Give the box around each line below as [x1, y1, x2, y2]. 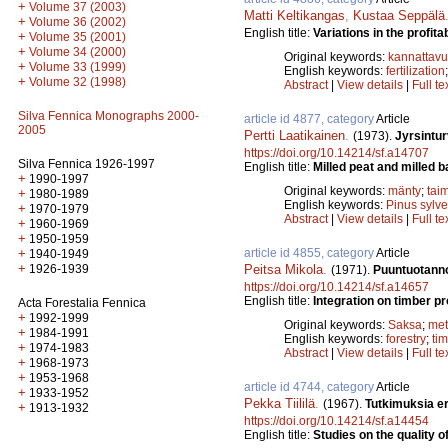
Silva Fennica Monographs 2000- [18, 109, 199, 123]
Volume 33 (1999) [29, 60, 126, 74]
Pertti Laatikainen [244, 127, 345, 143]
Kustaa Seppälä [353, 7, 445, 23]
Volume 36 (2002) [29, 15, 126, 29]
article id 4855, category [244, 245, 376, 260]
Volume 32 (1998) [29, 75, 126, 89]
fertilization [386, 63, 445, 78]
